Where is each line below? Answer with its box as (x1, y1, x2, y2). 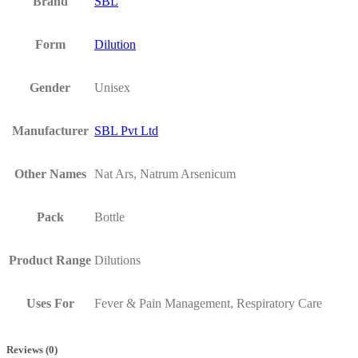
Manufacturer (11, 124, 89, 138)
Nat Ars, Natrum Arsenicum (94, 167, 236, 181)
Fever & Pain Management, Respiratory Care (94, 296, 322, 311)
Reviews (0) (6, 344, 58, 356)
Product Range (9, 253, 91, 268)
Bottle (94, 210, 125, 225)
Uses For (26, 296, 74, 311)
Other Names (14, 167, 86, 181)
